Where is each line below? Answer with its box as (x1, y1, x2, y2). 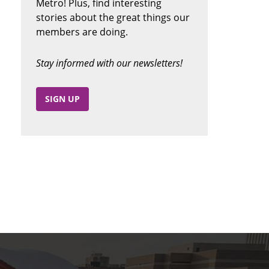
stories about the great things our (35, 11, 190, 23)
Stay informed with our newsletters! (35, 56, 183, 69)
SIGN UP (44, 93, 80, 104)
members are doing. (35, 25, 128, 38)
